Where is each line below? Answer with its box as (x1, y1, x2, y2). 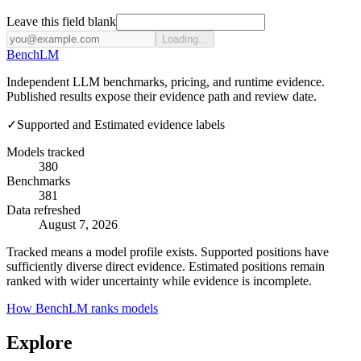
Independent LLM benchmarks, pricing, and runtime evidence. (6, 74, 325, 89)
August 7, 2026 (39, 217, 118, 231)
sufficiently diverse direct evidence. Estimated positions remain (6, 259, 325, 273)
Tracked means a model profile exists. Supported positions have (6, 244, 329, 259)
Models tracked (6, 144, 85, 159)
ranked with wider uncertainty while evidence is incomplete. (6, 273, 312, 288)
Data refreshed (6, 202, 81, 217)
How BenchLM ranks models (6, 301, 158, 315)
